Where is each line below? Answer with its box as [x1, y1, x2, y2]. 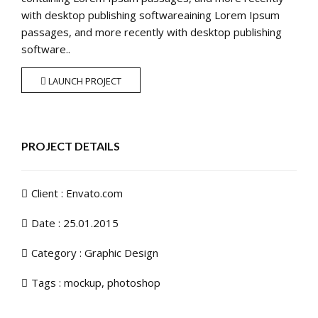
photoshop [107, 275, 160, 290]
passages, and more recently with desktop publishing [21, 24, 282, 39]
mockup [64, 275, 102, 290]
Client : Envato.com [31, 185, 123, 200]
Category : [31, 245, 84, 260]
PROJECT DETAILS [21, 138, 120, 153]
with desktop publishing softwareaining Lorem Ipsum [21, 7, 280, 22]
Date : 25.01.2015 [31, 215, 119, 230]
